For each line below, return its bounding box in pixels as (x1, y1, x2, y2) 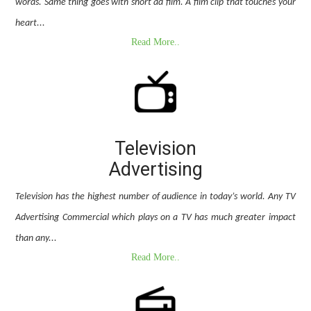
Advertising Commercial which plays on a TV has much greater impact (15, 212, 296, 223)
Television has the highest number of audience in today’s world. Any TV (15, 191, 296, 202)
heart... (15, 17, 46, 28)
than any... (15, 233, 58, 244)
